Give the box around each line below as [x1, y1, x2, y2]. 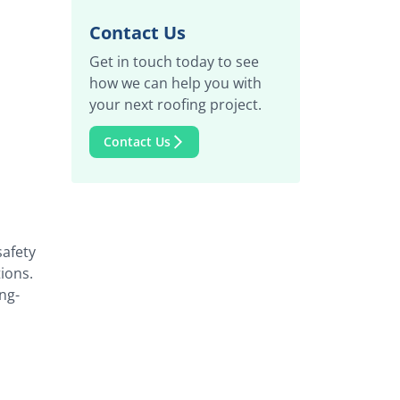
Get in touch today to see [89, 52, 259, 71]
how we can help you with [89, 73, 262, 93]
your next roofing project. [89, 95, 262, 114]
